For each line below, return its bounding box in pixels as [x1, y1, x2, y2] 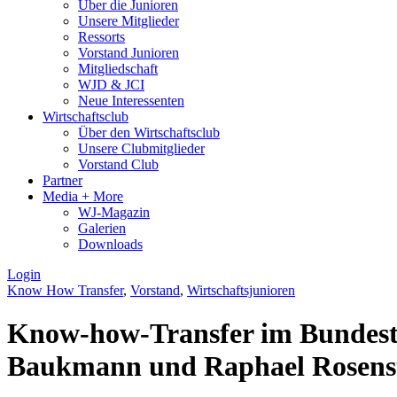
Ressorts [78, 28, 125, 44]
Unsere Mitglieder [78, 12, 179, 28]
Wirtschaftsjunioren [187, 282, 295, 298]
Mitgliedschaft [78, 60, 158, 76]
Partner [43, 172, 82, 188]
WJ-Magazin [78, 204, 150, 220]
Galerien [78, 220, 126, 236]
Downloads [78, 236, 143, 252]
